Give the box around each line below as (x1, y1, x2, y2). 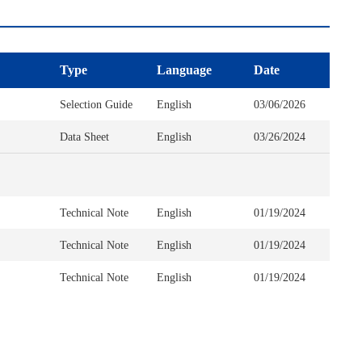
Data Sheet (60, 130, 109, 143)
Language (157, 63, 212, 77)
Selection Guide (60, 98, 133, 111)
